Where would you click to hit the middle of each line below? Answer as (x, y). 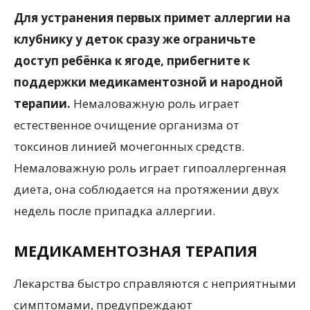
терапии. (42, 103)
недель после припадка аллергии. (115, 210)
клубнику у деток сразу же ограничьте (135, 39)
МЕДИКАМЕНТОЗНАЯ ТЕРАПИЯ (136, 250)
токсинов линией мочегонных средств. (129, 146)
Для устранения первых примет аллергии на (152, 17)
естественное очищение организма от (127, 125)
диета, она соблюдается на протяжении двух (146, 189)
